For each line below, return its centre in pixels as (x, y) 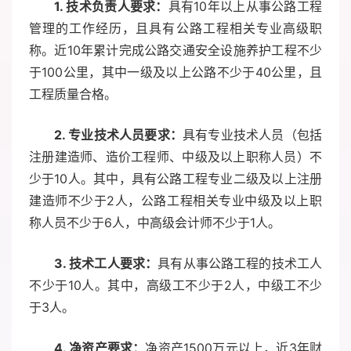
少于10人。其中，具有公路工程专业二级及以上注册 (175, 179)
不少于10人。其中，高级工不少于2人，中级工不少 (175, 286)
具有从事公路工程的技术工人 (240, 264)
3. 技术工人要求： (106, 264)
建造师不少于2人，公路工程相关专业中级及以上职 (175, 201)
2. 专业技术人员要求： (118, 135)
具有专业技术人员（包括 (252, 135)
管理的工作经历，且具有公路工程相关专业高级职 (175, 29)
